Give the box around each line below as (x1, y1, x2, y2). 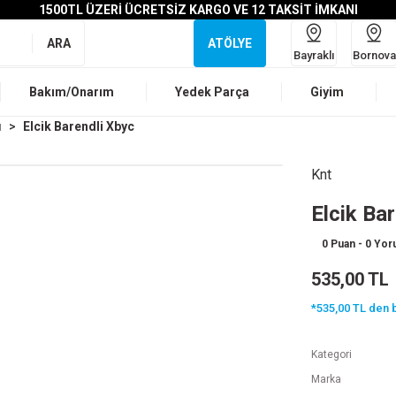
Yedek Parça (175, 85, 249, 99)
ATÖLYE (208, 36, 252, 50)
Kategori (311, 348, 352, 361)
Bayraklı (293, 48, 334, 62)
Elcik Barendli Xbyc (23, 119, 134, 133)
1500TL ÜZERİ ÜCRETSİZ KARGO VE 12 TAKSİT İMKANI (38, 3, 358, 17)
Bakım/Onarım (29, 85, 114, 99)
